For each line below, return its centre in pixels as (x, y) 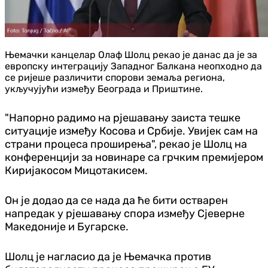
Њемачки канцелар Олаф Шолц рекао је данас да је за (131, 54)
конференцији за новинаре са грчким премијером (134, 157)
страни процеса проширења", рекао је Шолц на (126, 144)
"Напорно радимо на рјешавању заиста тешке (123, 118)
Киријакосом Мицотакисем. (76, 170)
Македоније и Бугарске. (67, 226)
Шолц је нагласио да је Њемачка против (108, 256)
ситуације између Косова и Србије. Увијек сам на (131, 131)
